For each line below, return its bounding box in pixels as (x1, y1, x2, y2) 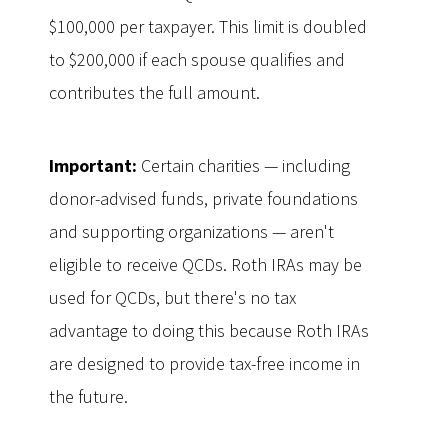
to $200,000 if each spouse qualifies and (49, 48, 345, 71)
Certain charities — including (141, 154, 350, 177)
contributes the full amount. (49, 81, 260, 104)
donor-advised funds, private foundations (49, 187, 358, 210)
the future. (49, 385, 128, 408)
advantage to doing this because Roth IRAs (49, 319, 369, 342)
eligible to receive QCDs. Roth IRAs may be (49, 253, 362, 276)
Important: (49, 154, 141, 177)
